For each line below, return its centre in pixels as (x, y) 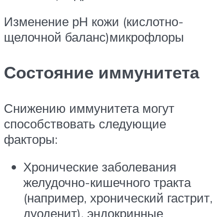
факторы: (31, 139)
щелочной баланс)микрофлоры (94, 37)
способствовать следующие (85, 123)
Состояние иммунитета (101, 72)
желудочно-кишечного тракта (107, 182)
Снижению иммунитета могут (89, 108)
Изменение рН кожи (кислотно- (94, 22)
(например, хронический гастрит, (118, 198)
